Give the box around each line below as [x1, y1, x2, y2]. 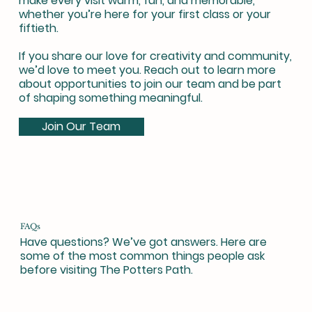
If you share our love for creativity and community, [18, 47, 292, 64]
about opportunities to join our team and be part [18, 75, 281, 92]
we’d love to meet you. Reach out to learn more [18, 61, 276, 78]
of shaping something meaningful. [18, 89, 203, 106]
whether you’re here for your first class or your [18, 6, 271, 22]
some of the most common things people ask [19, 248, 265, 265]
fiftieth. [18, 19, 58, 36]
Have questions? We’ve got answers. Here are [19, 234, 267, 251]
